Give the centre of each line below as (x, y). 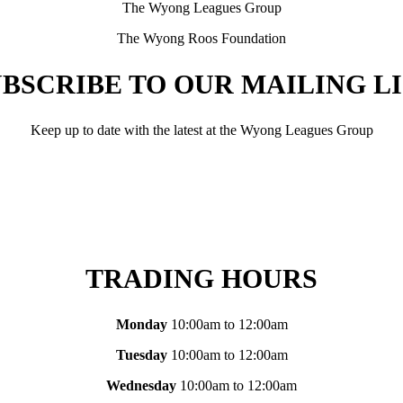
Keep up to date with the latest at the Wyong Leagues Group (201, 130)
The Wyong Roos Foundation (201, 38)
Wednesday (141, 386)
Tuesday (141, 355)
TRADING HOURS (201, 279)
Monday (141, 325)
